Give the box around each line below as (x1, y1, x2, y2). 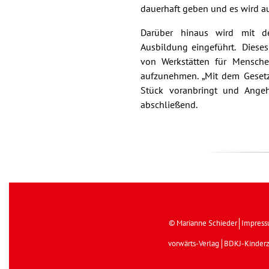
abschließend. (141, 100, 198, 111)
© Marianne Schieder (169, 219, 238, 229)
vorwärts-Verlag (168, 239, 220, 249)
